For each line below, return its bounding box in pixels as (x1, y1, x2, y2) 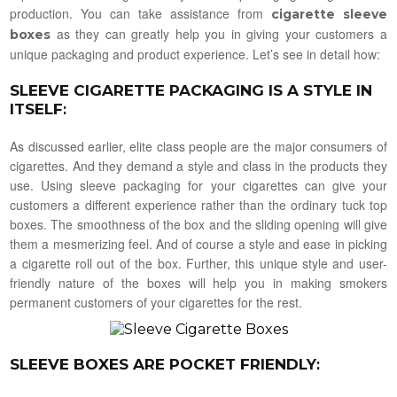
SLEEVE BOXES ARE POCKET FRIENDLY (10, 354, 317, 373)
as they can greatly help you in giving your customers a (51, 24, 387, 43)
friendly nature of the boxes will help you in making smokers (10, 273, 387, 292)
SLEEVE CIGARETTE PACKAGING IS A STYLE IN (10, 81, 373, 99)
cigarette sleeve (270, 5, 387, 22)
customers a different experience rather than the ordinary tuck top (10, 195, 387, 214)
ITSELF (10, 99, 64, 118)
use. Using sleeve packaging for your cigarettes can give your (10, 175, 387, 194)
